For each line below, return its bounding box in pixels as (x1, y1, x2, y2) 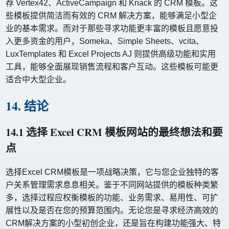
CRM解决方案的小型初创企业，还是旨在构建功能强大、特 (6, 218, 221, 227)
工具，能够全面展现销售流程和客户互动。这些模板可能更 (6, 62, 219, 71)
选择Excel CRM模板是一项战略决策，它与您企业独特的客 (6, 167, 219, 176)
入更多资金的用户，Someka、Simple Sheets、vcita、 (6, 36, 204, 45)
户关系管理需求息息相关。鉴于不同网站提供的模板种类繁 (6, 180, 219, 189)
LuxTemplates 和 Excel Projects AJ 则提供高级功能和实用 (6, 49, 216, 58)
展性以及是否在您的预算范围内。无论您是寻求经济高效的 (6, 205, 219, 215)
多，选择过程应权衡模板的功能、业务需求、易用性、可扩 (6, 193, 219, 202)
